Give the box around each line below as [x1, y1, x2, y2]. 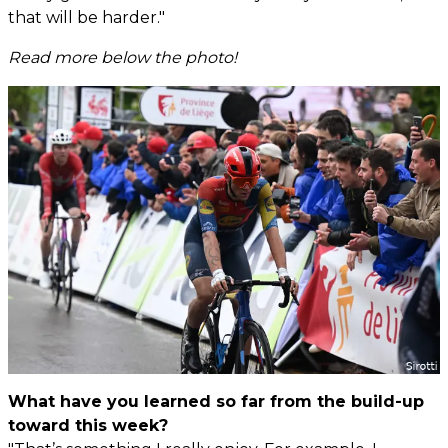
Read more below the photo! [8, 47, 237, 67]
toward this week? [8, 415, 168, 435]
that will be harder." [8, 7, 165, 27]
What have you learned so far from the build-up [8, 391, 424, 411]
